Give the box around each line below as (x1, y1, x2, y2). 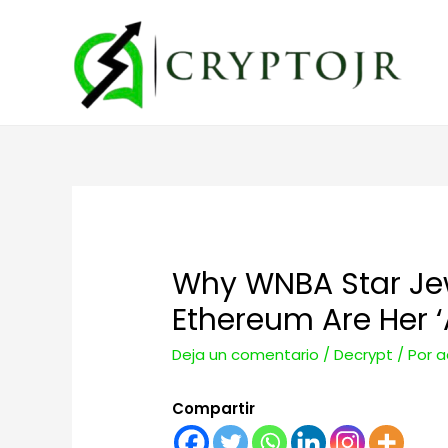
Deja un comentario (172, 344, 320, 366)
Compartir (172, 398, 256, 420)
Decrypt (334, 344, 394, 366)
